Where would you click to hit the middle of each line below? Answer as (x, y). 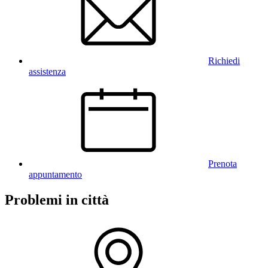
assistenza (47, 72)
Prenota (223, 164)
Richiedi (224, 61)
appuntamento (55, 175)
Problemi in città (57, 200)
